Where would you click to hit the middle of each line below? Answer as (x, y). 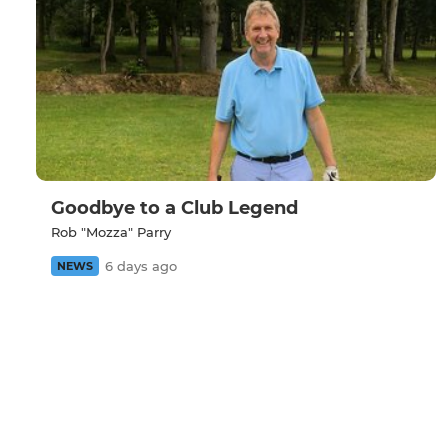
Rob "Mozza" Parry (111, 232)
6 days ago (141, 266)
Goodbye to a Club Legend (174, 208)
